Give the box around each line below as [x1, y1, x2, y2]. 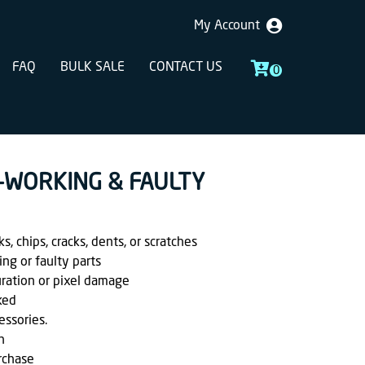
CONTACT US [149, 61, 222, 74]
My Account [194, 20, 266, 33]
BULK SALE [60, 61, 125, 74]
